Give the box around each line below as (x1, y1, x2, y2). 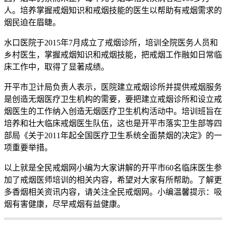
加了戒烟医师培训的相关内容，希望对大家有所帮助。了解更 (4, 175, 222, 184)
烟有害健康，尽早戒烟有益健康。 (4, 199, 125, 208)
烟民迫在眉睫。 (4, 18, 61, 27)
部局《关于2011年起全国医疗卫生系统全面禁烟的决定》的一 (4, 131, 222, 140)
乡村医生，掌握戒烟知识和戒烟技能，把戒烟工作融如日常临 (4, 50, 222, 59)
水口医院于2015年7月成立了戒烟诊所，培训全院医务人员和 (4, 38, 218, 47)
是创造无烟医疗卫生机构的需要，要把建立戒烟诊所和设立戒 (4, 94, 222, 103)
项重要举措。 (4, 143, 52, 152)
